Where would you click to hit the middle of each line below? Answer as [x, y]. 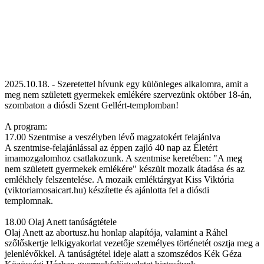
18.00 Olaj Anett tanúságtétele [61, 222]
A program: [26, 126]
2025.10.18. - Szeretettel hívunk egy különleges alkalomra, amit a [126, 84]
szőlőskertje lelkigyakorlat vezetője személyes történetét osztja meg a [132, 243]
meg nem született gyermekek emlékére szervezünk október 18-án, [128, 94]
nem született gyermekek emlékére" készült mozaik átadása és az [125, 169]
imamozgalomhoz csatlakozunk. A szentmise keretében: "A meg [123, 158]
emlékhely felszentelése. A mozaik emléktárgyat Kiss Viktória [119, 179]
